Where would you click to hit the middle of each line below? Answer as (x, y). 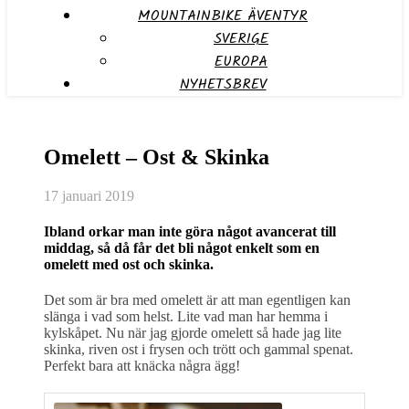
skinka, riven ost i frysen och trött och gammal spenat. (199, 350)
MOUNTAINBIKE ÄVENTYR (223, 16)
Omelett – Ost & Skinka (157, 157)
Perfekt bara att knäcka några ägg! (142, 366)
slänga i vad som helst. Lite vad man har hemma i (186, 317)
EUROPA (241, 62)
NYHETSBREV (223, 84)
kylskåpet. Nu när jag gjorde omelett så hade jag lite (193, 333)
